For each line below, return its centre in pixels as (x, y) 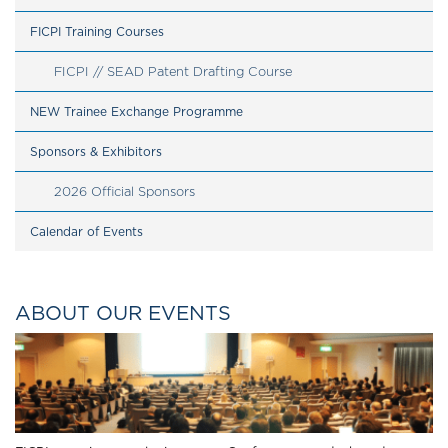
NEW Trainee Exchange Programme (136, 111)
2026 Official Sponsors (124, 191)
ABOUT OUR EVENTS (123, 312)
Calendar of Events (86, 231)
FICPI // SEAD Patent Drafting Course (173, 71)
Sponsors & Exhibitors (96, 151)
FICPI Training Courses (97, 31)
